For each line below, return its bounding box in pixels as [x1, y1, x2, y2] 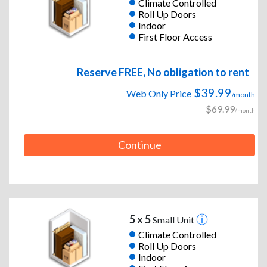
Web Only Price [126, 88, 191, 100]
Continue [117, 138, 162, 152]
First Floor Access [138, 30, 212, 42]
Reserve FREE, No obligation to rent [77, 66, 249, 79]
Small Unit [150, 214, 196, 226]
